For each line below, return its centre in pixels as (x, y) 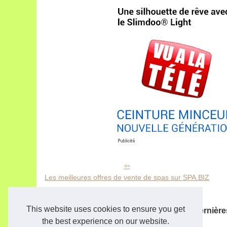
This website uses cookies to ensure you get (105, 209)
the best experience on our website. (105, 221)
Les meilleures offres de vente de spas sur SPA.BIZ (127, 177)
